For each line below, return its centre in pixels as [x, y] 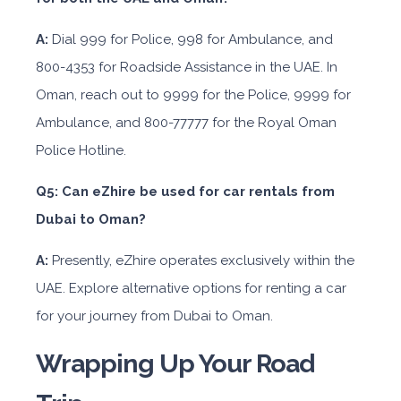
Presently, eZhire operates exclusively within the [203, 261]
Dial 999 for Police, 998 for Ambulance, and [192, 40]
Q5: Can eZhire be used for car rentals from [185, 192]
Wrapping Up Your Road [175, 364]
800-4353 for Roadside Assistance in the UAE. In [187, 68]
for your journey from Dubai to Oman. [154, 316]
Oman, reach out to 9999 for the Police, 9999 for [193, 95]
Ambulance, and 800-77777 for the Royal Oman [186, 123]
